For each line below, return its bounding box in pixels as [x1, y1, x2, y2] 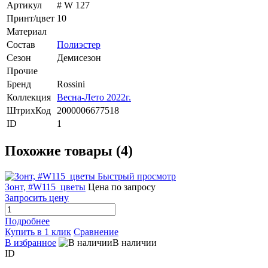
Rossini [57, 79, 85, 90]
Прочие [7, 66, 38, 77]
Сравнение [74, 227, 118, 237]
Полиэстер [57, 39, 100, 50]
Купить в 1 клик [5, 227, 71, 237]
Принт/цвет [7, 13, 54, 24]
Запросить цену [5, 193, 69, 203]
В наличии [112, 237, 157, 248]
